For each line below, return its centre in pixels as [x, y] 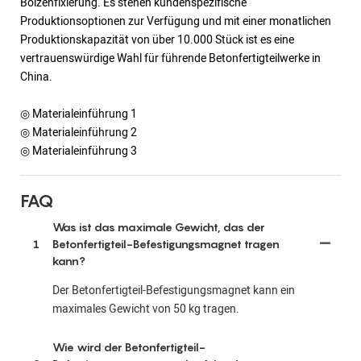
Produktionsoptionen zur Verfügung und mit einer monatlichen [176, 21]
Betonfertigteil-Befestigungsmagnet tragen [166, 243]
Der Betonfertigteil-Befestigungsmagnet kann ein [174, 290]
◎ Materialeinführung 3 [79, 151]
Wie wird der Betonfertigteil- [129, 346]
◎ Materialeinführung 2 [79, 132]
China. [36, 77]
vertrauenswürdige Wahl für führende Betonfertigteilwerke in [170, 58]
